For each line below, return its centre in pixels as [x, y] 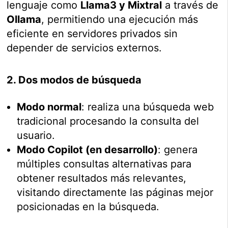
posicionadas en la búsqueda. [88, 207]
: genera [178, 150]
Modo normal [49, 107]
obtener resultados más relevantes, [102, 178]
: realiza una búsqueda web [148, 107]
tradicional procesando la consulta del [108, 121]
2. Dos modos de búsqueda [74, 80]
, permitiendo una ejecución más [120, 20]
